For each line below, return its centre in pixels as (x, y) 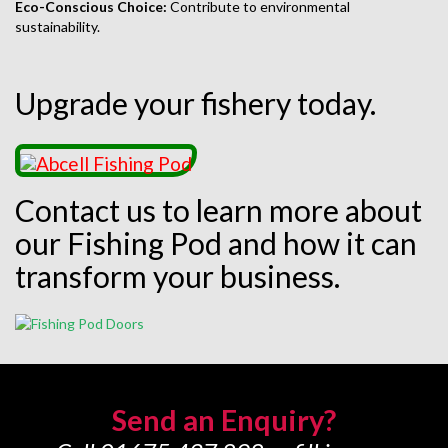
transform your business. (177, 275)
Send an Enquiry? (224, 420)
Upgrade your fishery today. (195, 103)
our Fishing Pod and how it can (216, 242)
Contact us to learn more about (218, 209)
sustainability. (57, 27)
